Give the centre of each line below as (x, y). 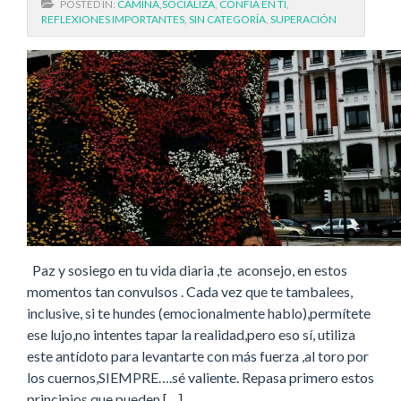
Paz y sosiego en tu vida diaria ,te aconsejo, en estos (187, 269)
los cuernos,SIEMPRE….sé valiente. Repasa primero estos (200, 377)
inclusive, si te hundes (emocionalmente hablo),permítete (199, 312)
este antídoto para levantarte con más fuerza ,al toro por (198, 355)
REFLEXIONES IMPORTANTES (113, 19)
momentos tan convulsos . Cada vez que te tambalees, (190, 291)
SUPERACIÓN (303, 19)
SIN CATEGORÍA (227, 19)
